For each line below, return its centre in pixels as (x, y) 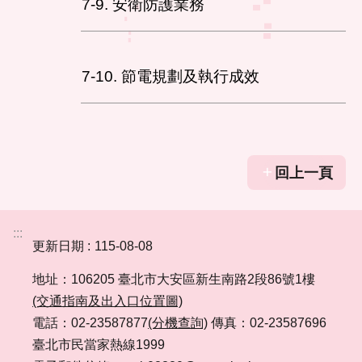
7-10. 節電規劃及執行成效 (170, 76)
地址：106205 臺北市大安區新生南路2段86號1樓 (174, 279)
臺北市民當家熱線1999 (99, 345)
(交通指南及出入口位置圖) (107, 301)
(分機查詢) (178, 323)
